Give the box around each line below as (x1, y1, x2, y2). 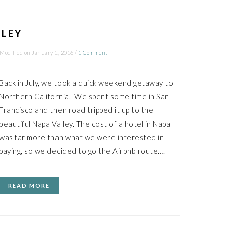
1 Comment (78, 49, 108, 56)
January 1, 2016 (32, 49, 74, 56)
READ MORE (8, 182, 50, 189)
